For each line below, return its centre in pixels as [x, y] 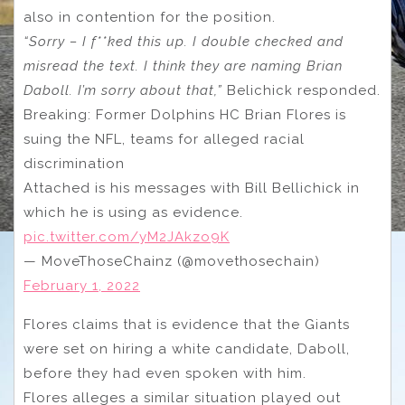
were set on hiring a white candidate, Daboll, [187, 348]
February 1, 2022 [82, 285]
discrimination [74, 163]
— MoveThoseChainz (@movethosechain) [172, 261]
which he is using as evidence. [133, 212]
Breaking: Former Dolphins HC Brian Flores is [185, 114]
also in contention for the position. [150, 17]
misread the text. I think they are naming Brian [183, 66]
